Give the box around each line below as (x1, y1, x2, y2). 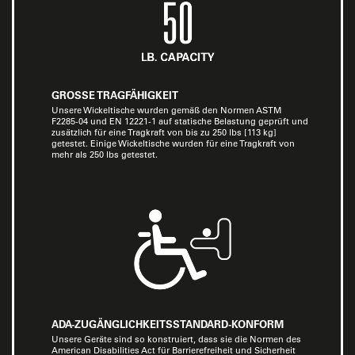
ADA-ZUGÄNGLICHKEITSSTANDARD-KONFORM (52, 317, 284, 330)
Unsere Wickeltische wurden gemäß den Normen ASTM (52, 105, 281, 116)
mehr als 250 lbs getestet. (52, 149, 158, 160)
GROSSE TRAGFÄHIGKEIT (52, 88, 178, 101)
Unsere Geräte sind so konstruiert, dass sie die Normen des (52, 334, 301, 345)
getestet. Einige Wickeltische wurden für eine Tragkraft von (52, 138, 295, 149)
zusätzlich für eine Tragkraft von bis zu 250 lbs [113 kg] (52, 127, 277, 138)
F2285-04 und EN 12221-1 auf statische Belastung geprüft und (52, 116, 308, 127)
